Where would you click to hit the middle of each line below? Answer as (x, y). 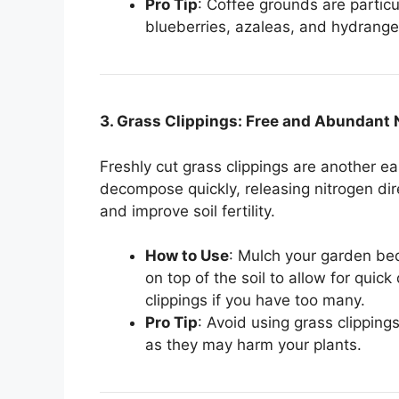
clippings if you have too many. (255, 301)
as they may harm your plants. (253, 345)
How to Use (187, 256)
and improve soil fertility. (187, 211)
